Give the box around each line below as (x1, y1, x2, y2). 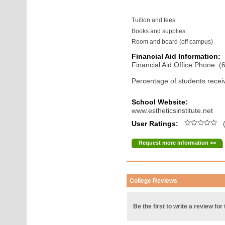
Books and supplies (132, 28, 186, 35)
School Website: (132, 98, 188, 106)
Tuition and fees (132, 17, 176, 24)
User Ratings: (132, 120, 181, 128)
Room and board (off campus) (132, 38, 213, 45)
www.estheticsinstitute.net (132, 106, 213, 115)
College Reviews (130, 177, 178, 184)
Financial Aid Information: (132, 52, 221, 60)
